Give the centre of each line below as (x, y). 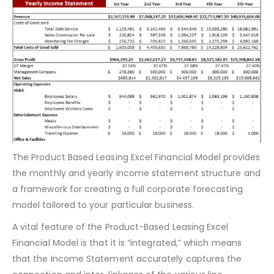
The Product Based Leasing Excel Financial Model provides (136, 187)
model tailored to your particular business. (103, 235)
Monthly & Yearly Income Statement (120, 12)
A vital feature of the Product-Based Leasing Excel (120, 257)
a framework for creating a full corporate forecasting (128, 219)
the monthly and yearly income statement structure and (136, 203)
